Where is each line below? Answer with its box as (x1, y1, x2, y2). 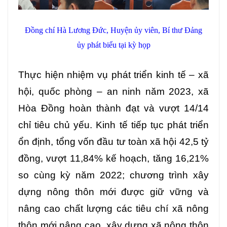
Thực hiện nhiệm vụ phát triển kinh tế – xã (18, 69, 209, 80)
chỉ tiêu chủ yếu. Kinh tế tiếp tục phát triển (18, 119, 209, 130)
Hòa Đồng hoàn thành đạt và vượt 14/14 (18, 102, 209, 113)
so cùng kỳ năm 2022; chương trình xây (18, 169, 209, 180)
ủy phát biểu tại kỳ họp (77, 40, 150, 49)
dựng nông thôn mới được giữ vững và (18, 186, 209, 197)
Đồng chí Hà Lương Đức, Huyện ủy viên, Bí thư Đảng (25, 25, 202, 34)
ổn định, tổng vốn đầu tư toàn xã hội (18, 136, 179, 147)
